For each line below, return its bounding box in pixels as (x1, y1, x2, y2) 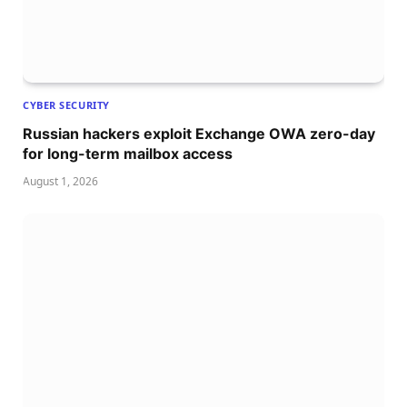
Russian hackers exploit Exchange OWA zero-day (23, 124, 375, 143)
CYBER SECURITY (23, 97, 110, 112)
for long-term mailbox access (23, 144, 233, 163)
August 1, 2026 (23, 173, 98, 189)
